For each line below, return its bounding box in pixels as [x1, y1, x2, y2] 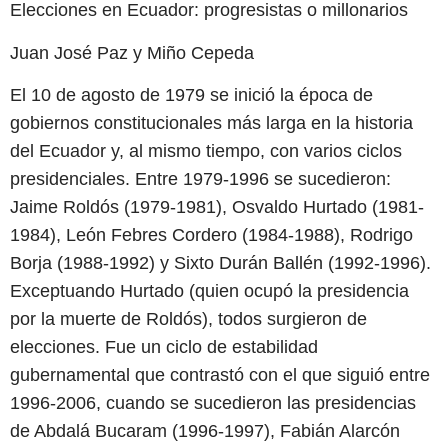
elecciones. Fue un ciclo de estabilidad [10, 336, 318, 357]
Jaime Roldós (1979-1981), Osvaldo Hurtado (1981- [10, 196, 424, 217]
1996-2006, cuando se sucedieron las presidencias [10, 392, 416, 413]
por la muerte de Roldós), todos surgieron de [10, 308, 367, 329]
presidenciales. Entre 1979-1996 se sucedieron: [10, 168, 391, 189]
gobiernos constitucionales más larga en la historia [10, 112, 413, 133]
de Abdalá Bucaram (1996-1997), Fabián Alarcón [10, 420, 400, 441]
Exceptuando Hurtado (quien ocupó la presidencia [10, 280, 409, 301]
